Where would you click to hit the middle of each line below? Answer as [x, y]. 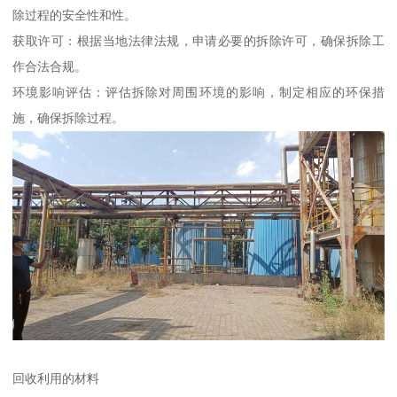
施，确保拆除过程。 [69, 118]
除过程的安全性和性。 [75, 16]
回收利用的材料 [56, 378]
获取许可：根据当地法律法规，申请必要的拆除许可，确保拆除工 [198, 41]
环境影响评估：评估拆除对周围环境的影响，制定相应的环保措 [198, 93]
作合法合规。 [50, 67]
